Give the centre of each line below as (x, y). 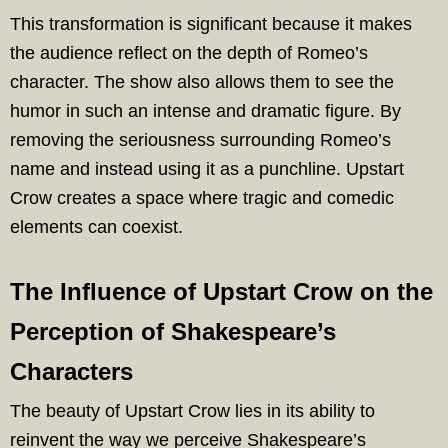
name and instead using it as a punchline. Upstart (207, 169)
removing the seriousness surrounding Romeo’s (200, 140)
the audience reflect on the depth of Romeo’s (189, 53)
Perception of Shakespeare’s (173, 331)
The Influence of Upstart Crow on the (221, 291)
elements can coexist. (96, 227)
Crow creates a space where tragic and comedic (202, 198)
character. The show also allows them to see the (202, 82)
